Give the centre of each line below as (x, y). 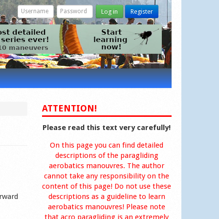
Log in (109, 11)
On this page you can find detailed (107, 145)
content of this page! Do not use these (107, 186)
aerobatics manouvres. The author (107, 166)
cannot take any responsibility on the (107, 176)
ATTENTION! (69, 108)
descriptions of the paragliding (107, 155)
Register (142, 11)
